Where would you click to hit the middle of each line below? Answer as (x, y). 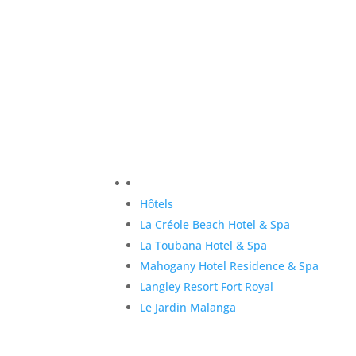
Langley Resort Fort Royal (207, 286)
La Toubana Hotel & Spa (204, 245)
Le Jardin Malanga (188, 307)
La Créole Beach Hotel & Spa (215, 224)
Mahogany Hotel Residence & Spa (230, 265)
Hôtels (157, 203)
